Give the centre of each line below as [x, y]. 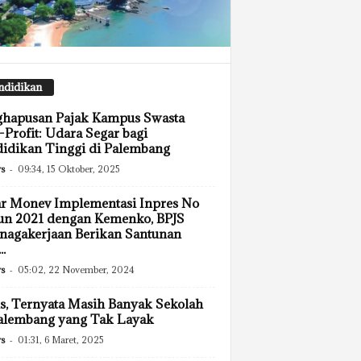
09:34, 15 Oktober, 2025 [68, 169]
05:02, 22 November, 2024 [76, 270]
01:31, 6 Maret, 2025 [60, 340]
